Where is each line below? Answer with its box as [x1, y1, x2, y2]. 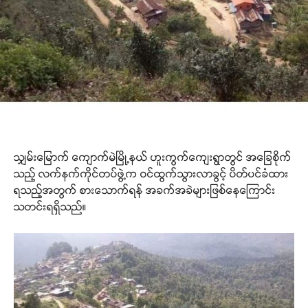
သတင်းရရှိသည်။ [14, 200, 87, 212]
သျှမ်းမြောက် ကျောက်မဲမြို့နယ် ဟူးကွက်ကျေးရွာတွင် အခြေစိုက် [14, 151, 291, 163]
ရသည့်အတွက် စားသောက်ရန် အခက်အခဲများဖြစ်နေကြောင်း [14, 184, 276, 196]
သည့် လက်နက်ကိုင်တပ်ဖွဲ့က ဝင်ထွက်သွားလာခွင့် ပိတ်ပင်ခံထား [14, 167, 289, 179]
